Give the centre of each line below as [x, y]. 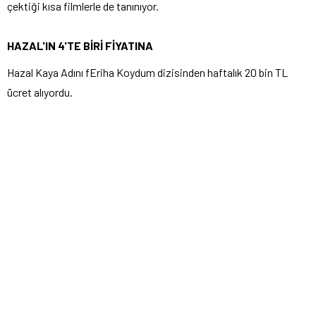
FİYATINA [129, 46]
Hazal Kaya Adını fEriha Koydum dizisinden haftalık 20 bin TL [147, 73]
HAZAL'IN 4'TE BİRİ [55, 46]
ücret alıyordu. [40, 92]
